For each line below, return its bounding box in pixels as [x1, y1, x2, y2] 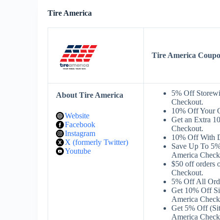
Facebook [65, 120, 95, 129]
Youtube [65, 147, 91, 155]
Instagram [65, 129, 95, 137]
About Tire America [56, 91, 123, 99]
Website [65, 111, 89, 120]
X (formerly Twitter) [65, 138, 128, 146]
